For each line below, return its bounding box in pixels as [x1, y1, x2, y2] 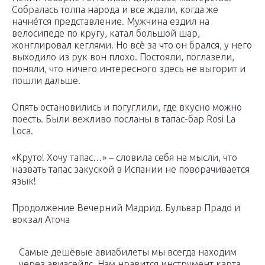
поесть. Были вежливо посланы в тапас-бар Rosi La [12, 114, 235, 125]
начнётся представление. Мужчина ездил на [12, 16, 209, 27]
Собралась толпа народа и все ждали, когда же [12, 4, 218, 15]
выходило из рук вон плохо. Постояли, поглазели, [12, 51, 234, 63]
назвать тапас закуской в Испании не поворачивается [12, 164, 250, 175]
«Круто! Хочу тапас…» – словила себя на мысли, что [12, 152, 237, 163]
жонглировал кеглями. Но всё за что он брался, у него [12, 40, 252, 51]
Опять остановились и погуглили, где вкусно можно [12, 102, 242, 113]
